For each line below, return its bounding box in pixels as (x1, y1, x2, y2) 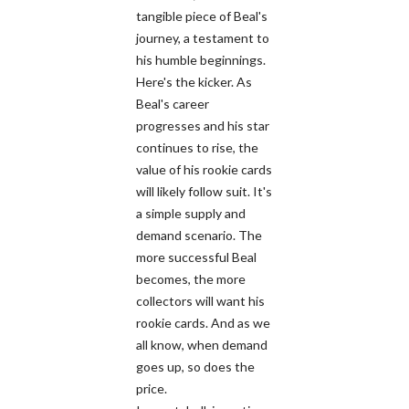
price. (136, 380, 167, 396)
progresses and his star (136, 117, 269, 133)
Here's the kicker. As (136, 73, 252, 89)
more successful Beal (136, 248, 257, 265)
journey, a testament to (136, 29, 269, 46)
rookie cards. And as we (136, 314, 270, 330)
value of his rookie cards (136, 161, 272, 177)
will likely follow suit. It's (136, 183, 272, 199)
